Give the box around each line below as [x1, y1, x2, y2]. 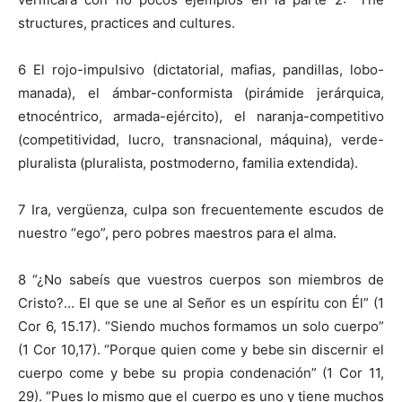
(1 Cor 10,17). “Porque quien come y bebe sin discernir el [18, 341, 384, 358]
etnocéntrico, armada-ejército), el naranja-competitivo [18, 108, 384, 125]
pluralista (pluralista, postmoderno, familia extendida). [18, 154, 358, 171]
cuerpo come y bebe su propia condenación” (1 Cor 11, [18, 364, 384, 381]
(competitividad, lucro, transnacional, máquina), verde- [18, 131, 384, 148]
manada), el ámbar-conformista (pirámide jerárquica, [18, 84, 384, 101]
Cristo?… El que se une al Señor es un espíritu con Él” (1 [18, 294, 384, 311]
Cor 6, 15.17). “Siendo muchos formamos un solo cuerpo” [18, 318, 384, 335]
